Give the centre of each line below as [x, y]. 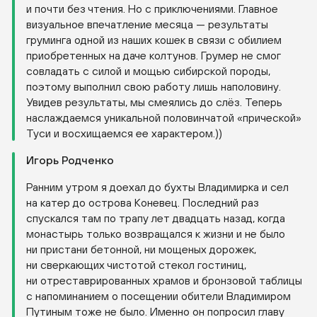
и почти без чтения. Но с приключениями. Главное [152, 9]
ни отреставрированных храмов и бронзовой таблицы [164, 281]
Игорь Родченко [70, 160]
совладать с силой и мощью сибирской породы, [148, 71]
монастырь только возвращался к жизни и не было [156, 234]
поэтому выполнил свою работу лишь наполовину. [154, 87]
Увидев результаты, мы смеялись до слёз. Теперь [154, 102]
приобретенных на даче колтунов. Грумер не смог [153, 56]
